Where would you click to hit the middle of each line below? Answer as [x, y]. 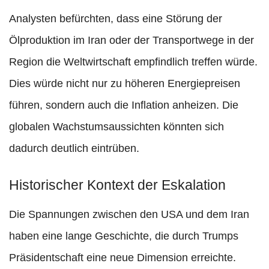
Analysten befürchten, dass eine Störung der [116, 19]
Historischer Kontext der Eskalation [117, 185]
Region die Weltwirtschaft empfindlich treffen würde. [133, 62]
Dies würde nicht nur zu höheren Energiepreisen [125, 84]
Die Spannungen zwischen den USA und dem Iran [129, 215]
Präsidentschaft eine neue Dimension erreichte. [122, 258]
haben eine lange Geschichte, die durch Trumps [124, 236]
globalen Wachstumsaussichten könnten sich [116, 127]
